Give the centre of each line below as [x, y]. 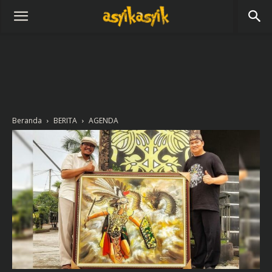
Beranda [27, 121]
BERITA [65, 121]
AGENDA [104, 121]
